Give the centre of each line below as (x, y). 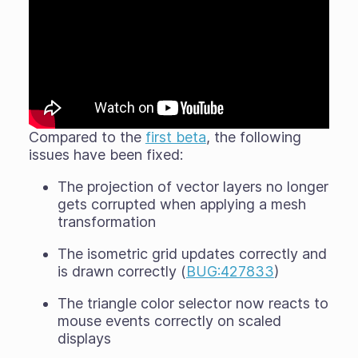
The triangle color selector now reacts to (193, 303)
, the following (253, 137)
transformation (106, 221)
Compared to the (87, 137)
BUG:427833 (230, 271)
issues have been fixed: (105, 154)
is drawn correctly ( (121, 271)
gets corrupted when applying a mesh (181, 204)
